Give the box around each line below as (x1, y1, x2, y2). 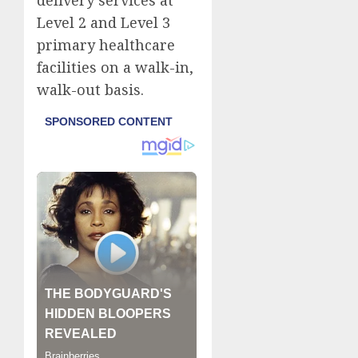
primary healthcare (37, 35, 175, 55)
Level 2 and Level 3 (37, 13, 170, 33)
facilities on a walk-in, (37, 58, 193, 78)
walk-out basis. (37, 80, 144, 100)
